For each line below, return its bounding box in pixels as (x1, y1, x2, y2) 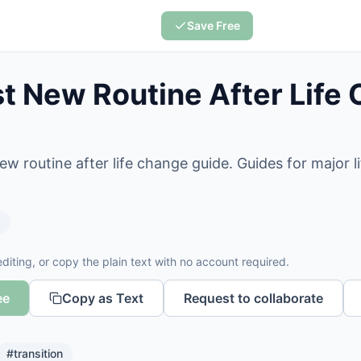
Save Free (186, 19, 240, 32)
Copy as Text (62, 290, 143, 306)
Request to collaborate (184, 290, 323, 306)
